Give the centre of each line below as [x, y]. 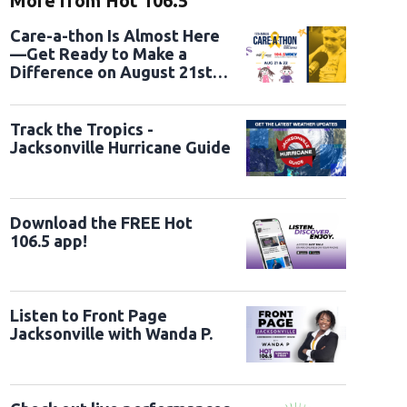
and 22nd [44, 90]
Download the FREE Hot [101, 222]
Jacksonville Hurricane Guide [120, 147]
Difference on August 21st [111, 72]
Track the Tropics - [81, 129]
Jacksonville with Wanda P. [111, 334]
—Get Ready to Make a [98, 54]
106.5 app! [48, 240]
